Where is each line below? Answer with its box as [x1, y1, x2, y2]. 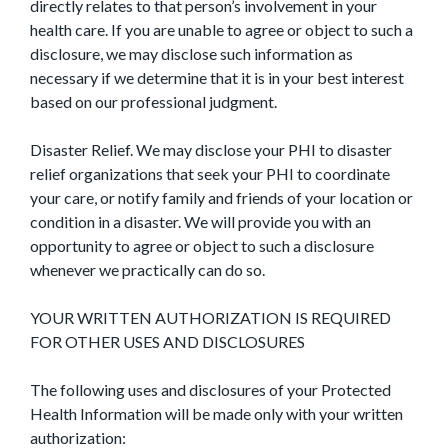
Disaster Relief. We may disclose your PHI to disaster [30, 140, 392, 159]
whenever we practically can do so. [30, 260, 265, 279]
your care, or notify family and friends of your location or [30, 188, 413, 207]
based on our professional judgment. [30, 92, 277, 111]
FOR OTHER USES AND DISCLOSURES [30, 332, 305, 351]
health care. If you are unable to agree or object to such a [30, 20, 413, 39]
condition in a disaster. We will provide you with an [30, 212, 371, 231]
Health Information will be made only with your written [30, 404, 403, 423]
